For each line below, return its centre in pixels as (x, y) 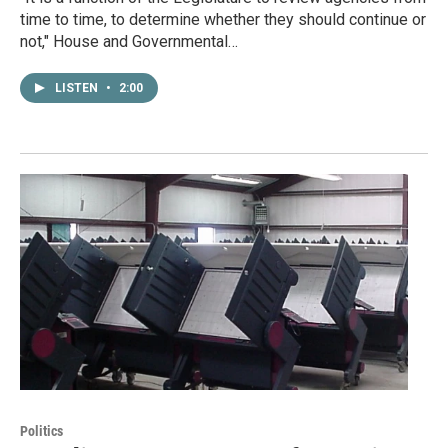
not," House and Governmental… (129, 41)
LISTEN (78, 87)
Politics (41, 430)
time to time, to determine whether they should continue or (223, 19)
